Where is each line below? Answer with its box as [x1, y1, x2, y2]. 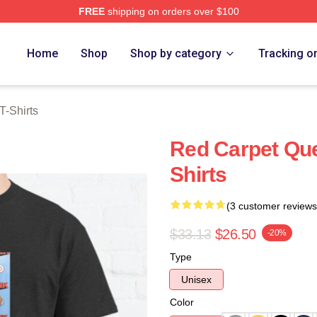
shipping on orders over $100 [104, 6, 239, 17]
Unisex [181, 274, 212, 285]
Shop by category [130, 47, 222, 60]
